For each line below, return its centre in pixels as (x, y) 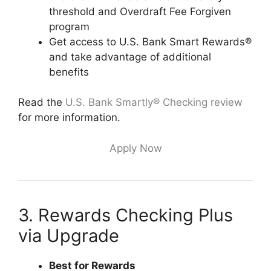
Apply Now (135, 148)
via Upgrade (69, 235)
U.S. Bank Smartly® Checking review (154, 102)
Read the (42, 102)
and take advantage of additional (130, 57)
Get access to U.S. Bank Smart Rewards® (150, 41)
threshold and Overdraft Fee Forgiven (140, 11)
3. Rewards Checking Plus (126, 215)
